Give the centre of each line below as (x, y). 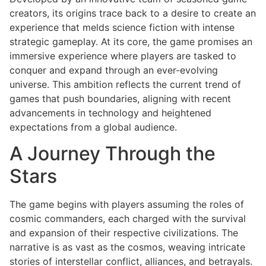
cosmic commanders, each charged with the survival (128, 219)
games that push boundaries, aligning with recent (120, 98)
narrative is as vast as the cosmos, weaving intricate (127, 247)
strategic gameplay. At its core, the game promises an (131, 41)
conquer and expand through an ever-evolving (114, 70)
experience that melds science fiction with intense (122, 27)
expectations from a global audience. (93, 127)
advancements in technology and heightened (110, 113)
